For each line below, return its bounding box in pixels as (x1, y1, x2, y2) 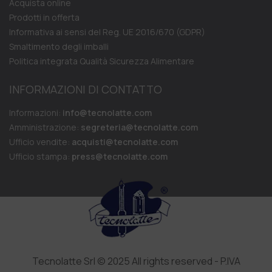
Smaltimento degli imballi (9, 41, 109, 53)
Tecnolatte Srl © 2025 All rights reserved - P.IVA (32, 254, 240, 268)
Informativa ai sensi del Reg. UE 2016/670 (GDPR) (9, 26, 205, 38)
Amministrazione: (9, 121, 81, 134)
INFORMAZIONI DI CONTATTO (9, 82, 162, 97)
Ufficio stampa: (9, 151, 70, 163)
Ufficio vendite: (9, 136, 72, 148)
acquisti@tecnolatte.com (72, 136, 178, 148)
